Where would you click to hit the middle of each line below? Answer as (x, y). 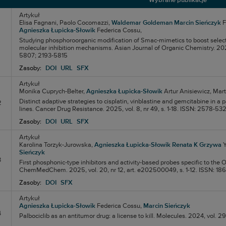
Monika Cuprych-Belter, (52, 92)
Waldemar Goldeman (142, 23)
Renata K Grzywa (196, 145)
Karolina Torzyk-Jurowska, (56, 145)
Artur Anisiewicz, (187, 92)
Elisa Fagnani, (38, 23)
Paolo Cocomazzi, (84, 23)
